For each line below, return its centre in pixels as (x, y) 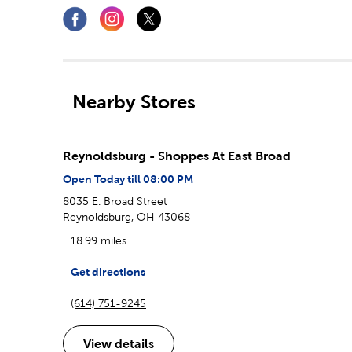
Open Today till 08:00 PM (128, 179)
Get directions (108, 271)
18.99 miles (99, 240)
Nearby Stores (134, 101)
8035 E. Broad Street (115, 201)
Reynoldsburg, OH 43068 (126, 216)
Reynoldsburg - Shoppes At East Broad (177, 155)
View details (119, 343)
